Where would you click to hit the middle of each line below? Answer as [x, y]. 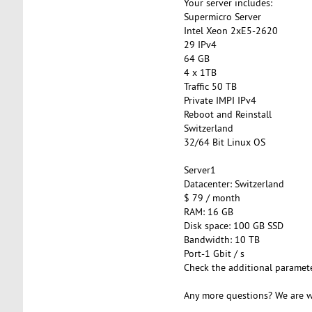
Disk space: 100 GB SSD [235, 225]
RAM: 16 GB [212, 211]
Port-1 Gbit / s [215, 253]
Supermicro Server [222, 16]
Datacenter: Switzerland [235, 184]
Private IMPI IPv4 [220, 100]
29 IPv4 [200, 44]
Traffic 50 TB [210, 86]
